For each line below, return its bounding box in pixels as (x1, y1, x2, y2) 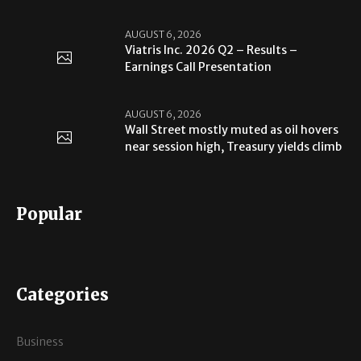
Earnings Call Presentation (125, 59, 272, 74)
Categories (16, 284, 110, 305)
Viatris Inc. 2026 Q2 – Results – (125, 42, 298, 57)
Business (16, 334, 64, 350)
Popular (16, 204, 83, 225)
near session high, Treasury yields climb (125, 139, 342, 154)
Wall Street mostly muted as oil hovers (125, 122, 339, 137)
